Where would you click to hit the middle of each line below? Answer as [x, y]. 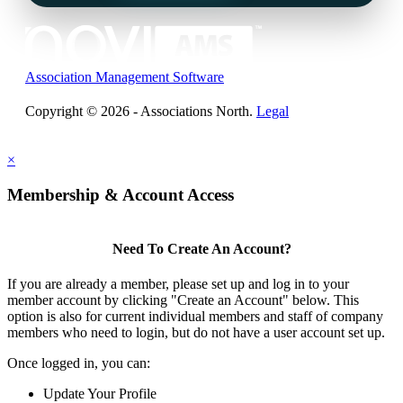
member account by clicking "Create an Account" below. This [183, 300]
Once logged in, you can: [79, 363]
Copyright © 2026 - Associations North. [141, 111]
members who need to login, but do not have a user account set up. [196, 332]
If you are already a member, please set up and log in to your [178, 283]
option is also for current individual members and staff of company [195, 316]
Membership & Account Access [121, 194]
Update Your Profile [100, 393]
